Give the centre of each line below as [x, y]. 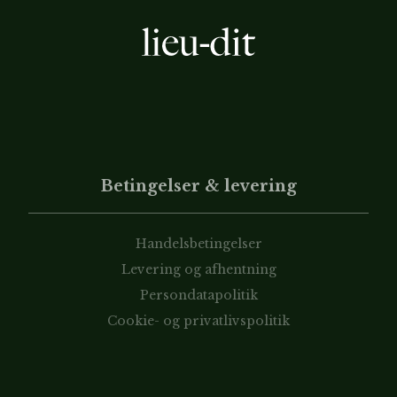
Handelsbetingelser [198, 244]
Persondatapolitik [198, 295]
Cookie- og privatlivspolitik [198, 321]
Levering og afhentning [198, 269]
